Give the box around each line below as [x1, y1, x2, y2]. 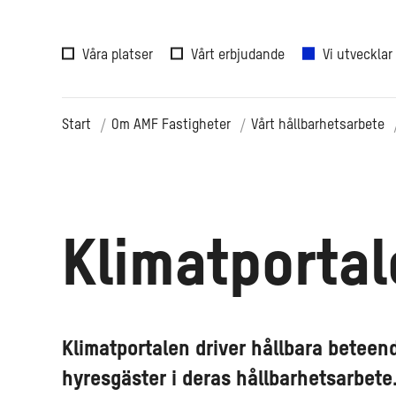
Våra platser [82, 48, 153, 62]
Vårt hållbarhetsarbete [251, 118, 385, 133]
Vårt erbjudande [191, 48, 285, 62]
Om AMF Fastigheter [111, 118, 231, 133]
